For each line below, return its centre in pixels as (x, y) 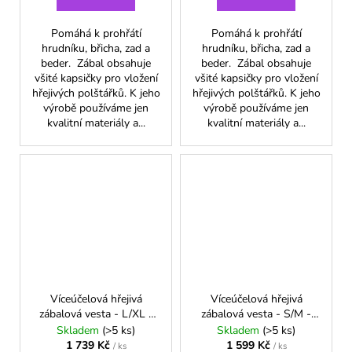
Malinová (256, 328)
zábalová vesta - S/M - (256, 313)
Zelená (96, 328)
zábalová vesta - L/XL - (96, 313)
